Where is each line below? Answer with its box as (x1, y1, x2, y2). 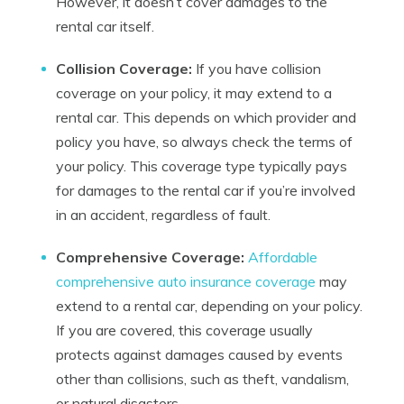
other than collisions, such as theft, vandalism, (56, 370, 349, 388)
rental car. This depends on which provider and (56, 108, 356, 126)
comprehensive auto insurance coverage (56, 272, 316, 290)
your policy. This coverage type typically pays (56, 157, 347, 175)
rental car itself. (56, 17, 154, 35)
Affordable (248, 248, 317, 266)
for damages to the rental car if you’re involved (56, 181, 355, 199)
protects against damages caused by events (56, 345, 343, 363)
